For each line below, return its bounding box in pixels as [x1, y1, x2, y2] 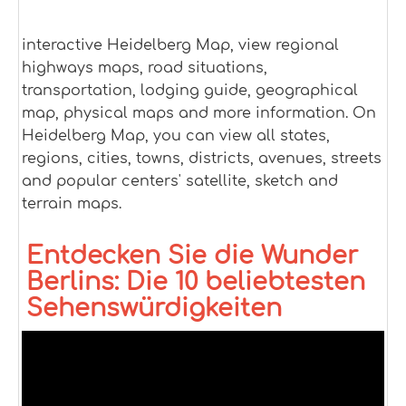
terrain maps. [22, 196, 121, 212]
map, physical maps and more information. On [22, 105, 376, 121]
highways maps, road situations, [22, 60, 267, 76]
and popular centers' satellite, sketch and [22, 173, 338, 189]
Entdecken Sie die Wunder [26, 242, 358, 269]
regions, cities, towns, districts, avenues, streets [22, 150, 382, 167]
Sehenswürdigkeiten [26, 295, 282, 322]
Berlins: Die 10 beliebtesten [26, 268, 365, 295]
